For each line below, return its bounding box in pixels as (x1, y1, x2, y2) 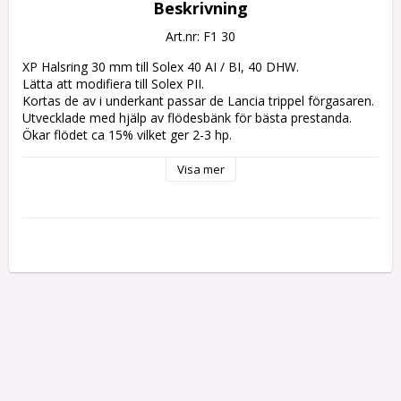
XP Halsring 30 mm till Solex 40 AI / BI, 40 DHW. (22, 57, 299, 75)
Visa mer (176, 160, 225, 177)
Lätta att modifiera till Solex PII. (22, 74, 204, 92)
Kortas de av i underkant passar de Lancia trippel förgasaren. (22, 91, 374, 109)
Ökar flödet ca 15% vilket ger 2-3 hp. (22, 125, 232, 143)
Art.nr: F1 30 (166, 27, 235, 45)
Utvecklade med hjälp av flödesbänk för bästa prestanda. (22, 108, 352, 126)
